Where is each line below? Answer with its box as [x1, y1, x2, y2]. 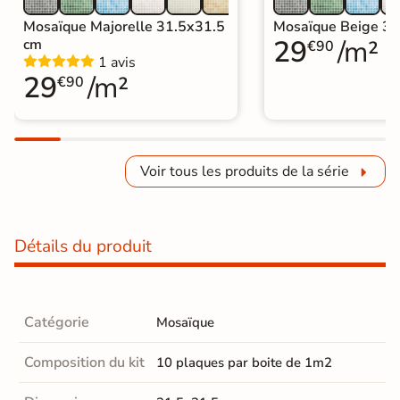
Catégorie [24, 312, 89, 332]
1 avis [98, 52, 136, 72]
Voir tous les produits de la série [140, 161, 349, 181]
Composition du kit [24, 352, 145, 372]
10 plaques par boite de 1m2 [156, 353, 332, 371]
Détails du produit [14, 234, 152, 258]
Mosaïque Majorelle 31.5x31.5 [23, 16, 225, 37]
